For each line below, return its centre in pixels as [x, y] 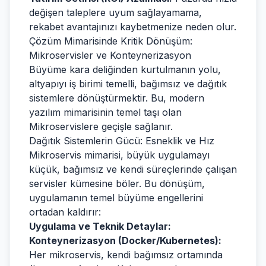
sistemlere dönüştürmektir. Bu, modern [117, 98]
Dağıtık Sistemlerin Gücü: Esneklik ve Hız [122, 141]
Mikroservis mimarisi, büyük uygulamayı [119, 155]
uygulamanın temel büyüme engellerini [116, 198]
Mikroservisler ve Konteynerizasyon [110, 55]
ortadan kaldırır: [65, 212]
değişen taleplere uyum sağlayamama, [115, 12]
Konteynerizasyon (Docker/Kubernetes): [125, 240]
